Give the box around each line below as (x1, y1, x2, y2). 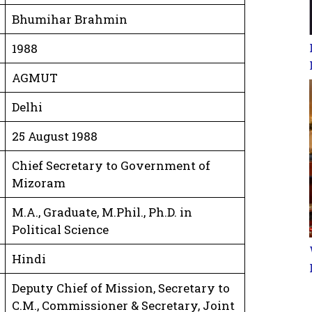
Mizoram (11, 174, 65, 191)
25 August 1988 (11, 127, 97, 144)
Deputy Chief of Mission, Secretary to (11, 279, 230, 296)
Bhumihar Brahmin (11, 10, 127, 27)
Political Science (11, 221, 109, 237)
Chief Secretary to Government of (11, 157, 210, 173)
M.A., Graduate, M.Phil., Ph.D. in (11, 203, 192, 220)
